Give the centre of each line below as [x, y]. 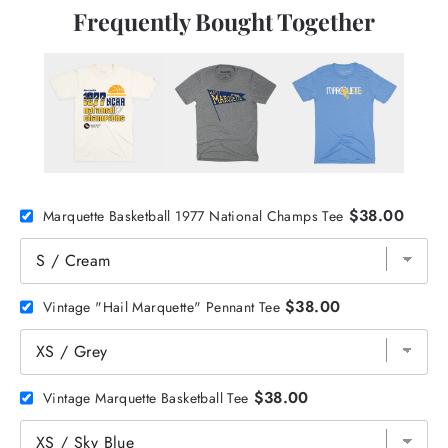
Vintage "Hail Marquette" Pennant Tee [162, 306]
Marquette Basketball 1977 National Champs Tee [193, 215]
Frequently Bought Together [224, 22]
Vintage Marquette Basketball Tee [146, 397]
